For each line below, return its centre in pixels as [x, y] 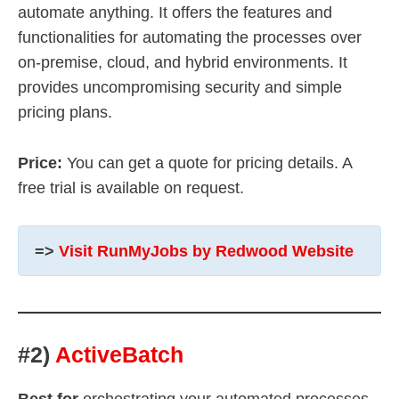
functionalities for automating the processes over [190, 37]
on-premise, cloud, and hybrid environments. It [183, 62]
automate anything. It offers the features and [175, 12]
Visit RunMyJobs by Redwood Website [206, 251]
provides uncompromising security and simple [180, 87]
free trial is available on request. [131, 187]
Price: [40, 163]
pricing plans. [65, 112]
